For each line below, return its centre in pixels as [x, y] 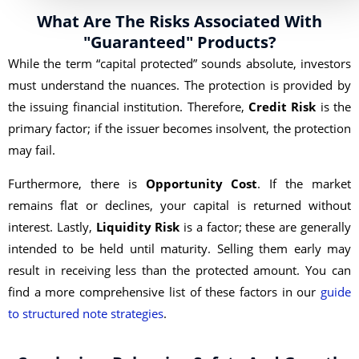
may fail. [32, 150]
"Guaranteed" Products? [179, 42]
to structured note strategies [86, 313]
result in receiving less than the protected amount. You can [179, 270]
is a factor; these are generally [266, 226]
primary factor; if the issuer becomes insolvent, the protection [179, 129]
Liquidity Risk [138, 226]
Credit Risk [282, 107]
